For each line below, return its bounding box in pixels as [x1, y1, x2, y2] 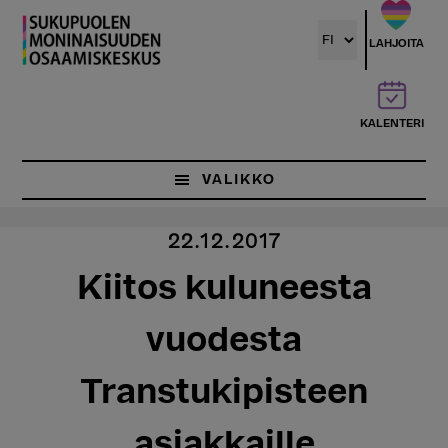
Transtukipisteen [80, 374, 368, 409]
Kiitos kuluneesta [76, 270, 372, 305]
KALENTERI [359, 117, 424, 129]
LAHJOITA [368, 38, 424, 50]
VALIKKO [202, 173, 276, 187]
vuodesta [146, 322, 302, 357]
